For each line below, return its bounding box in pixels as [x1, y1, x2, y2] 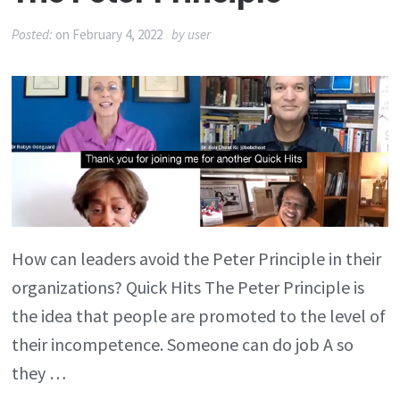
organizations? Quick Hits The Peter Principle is [12, 275, 365, 298]
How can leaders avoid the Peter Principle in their [12, 246, 382, 270]
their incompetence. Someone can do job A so [12, 332, 354, 355]
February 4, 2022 [72, 26, 163, 43]
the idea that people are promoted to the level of [12, 304, 387, 327]
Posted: [12, 26, 56, 43]
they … [12, 361, 67, 384]
